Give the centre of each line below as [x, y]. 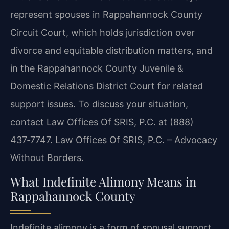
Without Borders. [47, 158]
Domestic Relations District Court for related [107, 86]
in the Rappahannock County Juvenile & [97, 68]
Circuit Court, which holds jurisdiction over [102, 33]
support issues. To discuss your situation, [99, 104]
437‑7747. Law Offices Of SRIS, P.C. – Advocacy [114, 140]
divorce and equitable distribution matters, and [111, 51]
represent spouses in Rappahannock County [106, 15]
